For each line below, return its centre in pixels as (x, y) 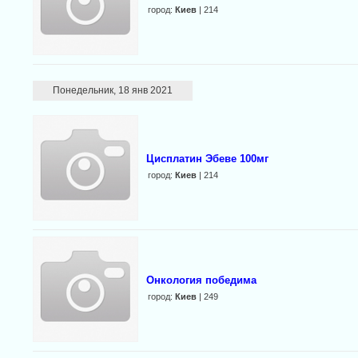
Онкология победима (201, 280)
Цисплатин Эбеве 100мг (207, 159)
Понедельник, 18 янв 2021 (112, 90)
